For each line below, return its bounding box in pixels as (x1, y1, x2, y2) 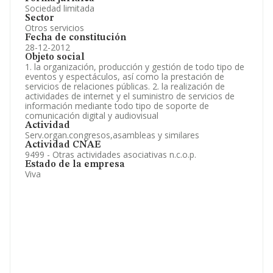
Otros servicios (25, 22, 84, 34)
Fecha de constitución (25, 33, 126, 43)
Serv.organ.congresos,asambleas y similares (25, 129, 199, 141)
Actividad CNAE (25, 140, 101, 150)
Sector (25, 13, 54, 23)
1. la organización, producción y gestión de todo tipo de (25, 61, 244, 73)
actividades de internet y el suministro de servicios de (25, 90, 235, 102)
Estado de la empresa (25, 160, 125, 169)
